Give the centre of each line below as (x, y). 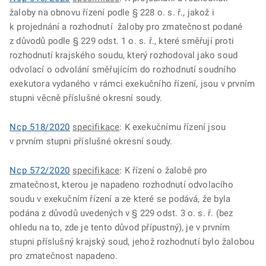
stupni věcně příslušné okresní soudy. (86, 98)
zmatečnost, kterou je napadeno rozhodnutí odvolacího (121, 185)
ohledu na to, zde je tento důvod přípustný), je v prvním (120, 227)
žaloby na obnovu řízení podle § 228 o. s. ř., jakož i (112, 12)
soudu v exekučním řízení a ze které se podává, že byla (120, 199)
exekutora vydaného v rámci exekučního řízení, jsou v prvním (132, 84)
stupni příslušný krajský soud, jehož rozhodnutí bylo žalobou (132, 242)
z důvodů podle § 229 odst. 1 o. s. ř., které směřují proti (122, 41)
